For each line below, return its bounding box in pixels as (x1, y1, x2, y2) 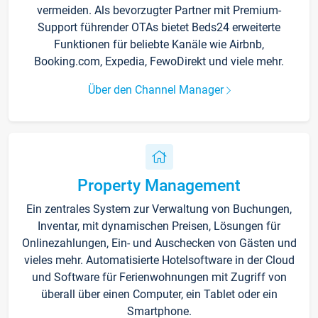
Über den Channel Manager (87, 82, 226, 97)
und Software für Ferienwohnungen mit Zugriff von (31, 270, 287, 284)
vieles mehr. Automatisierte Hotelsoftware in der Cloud (23, 253, 295, 267)
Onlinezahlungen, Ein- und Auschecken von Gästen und (21, 236, 297, 250)
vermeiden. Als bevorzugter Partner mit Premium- (37, 3, 281, 17)
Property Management (77, 175, 241, 195)
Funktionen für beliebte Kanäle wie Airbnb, (54, 37, 264, 51)
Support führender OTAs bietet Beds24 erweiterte (38, 20, 280, 34)
